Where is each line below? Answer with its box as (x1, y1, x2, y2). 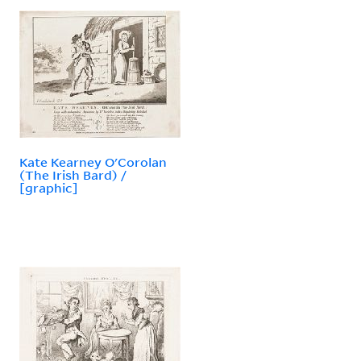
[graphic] (19, 179, 78, 196)
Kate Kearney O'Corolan (19, 153, 167, 170)
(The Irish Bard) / (19, 166, 127, 183)
